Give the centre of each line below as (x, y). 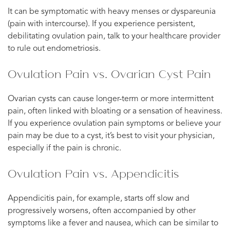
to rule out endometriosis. (54, 49)
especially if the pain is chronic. (64, 148)
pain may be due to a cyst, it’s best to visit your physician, (111, 136)
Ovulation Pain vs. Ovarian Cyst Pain (109, 74)
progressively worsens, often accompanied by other (102, 211)
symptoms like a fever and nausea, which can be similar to (113, 223)
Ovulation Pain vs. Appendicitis (93, 173)
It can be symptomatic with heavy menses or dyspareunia (112, 12)
